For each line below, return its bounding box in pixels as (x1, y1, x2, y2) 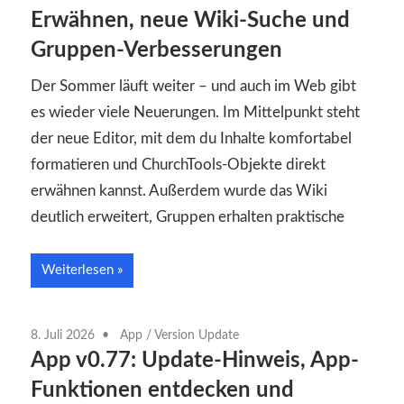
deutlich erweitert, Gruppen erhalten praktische (31, 209, 344, 225)
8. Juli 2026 (31, 328, 95, 342)
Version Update (154, 328, 239, 342)
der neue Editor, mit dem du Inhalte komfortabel (31, 131, 352, 147)
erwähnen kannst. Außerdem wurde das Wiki (31, 183, 327, 199)
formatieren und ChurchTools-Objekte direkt (31, 157, 326, 173)
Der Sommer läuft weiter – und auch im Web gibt (31, 78, 356, 95)
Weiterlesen (41, 262, 114, 277)
